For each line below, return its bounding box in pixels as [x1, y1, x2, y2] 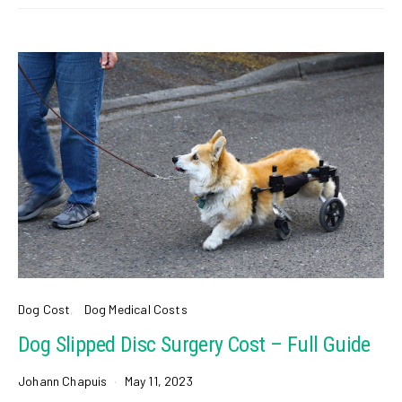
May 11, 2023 [124, 372, 193, 389]
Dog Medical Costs [83, 301, 188, 317]
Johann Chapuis [18, 372, 108, 389]
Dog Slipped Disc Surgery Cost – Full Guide [18, 331, 371, 357]
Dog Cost [18, 301, 71, 317]
